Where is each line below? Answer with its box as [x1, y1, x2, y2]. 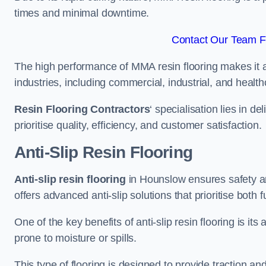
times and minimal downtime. [14, 7, 150, 19]
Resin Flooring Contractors [14, 103, 150, 115]
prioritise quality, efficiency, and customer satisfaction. [14, 119, 262, 131]
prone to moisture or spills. [14, 232, 137, 244]
